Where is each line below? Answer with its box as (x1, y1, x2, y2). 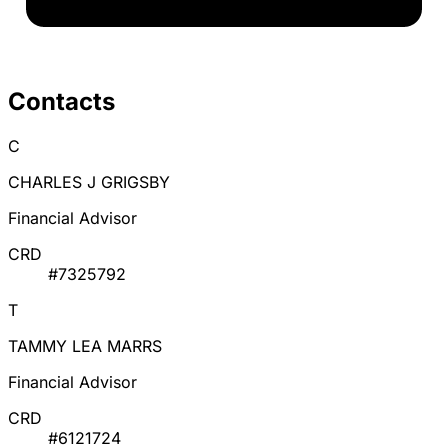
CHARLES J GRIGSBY (8, 172, 170, 193)
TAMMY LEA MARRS (8, 336, 162, 357)
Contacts (8, 87, 115, 117)
